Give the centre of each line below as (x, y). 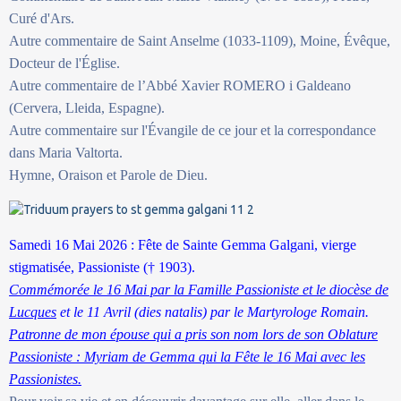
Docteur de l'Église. (64, 63)
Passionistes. (45, 379)
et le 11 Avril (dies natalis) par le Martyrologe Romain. (213, 311)
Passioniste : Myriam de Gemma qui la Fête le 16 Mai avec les (187, 356)
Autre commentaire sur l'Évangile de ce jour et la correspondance (192, 130)
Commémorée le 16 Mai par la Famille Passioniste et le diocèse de (199, 289)
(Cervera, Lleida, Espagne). (87, 107)
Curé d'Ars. (42, 18)
